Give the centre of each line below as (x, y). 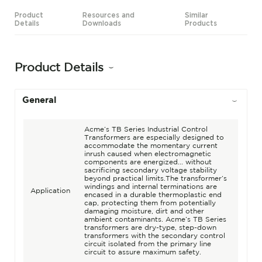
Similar (197, 15)
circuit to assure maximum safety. (142, 252)
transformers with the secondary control (154, 236)
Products (201, 23)
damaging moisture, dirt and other (144, 211)
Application (50, 191)
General (40, 100)
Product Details (59, 67)
